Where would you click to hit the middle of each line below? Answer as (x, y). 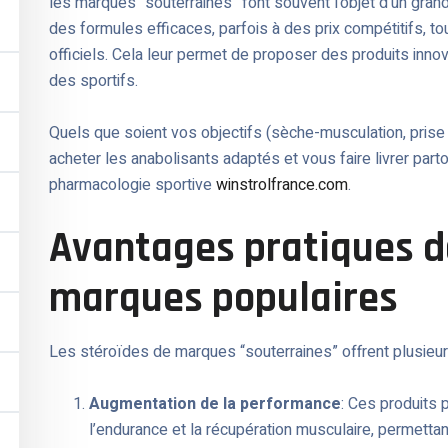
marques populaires (223, 299)
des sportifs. (93, 81)
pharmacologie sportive (132, 185)
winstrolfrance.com (282, 185)
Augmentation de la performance (215, 404)
